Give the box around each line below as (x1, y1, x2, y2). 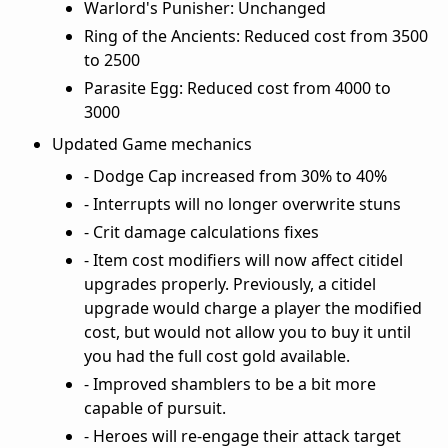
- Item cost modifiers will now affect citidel (84, 248, 403, 271)
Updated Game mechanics (52, 132, 252, 155)
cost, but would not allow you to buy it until (84, 320, 411, 343)
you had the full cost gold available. (84, 344, 350, 367)
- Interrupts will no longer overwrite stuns (84, 192, 401, 215)
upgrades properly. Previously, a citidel (84, 272, 376, 295)
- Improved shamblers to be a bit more (84, 372, 376, 395)
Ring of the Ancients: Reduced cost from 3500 (84, 24, 428, 47)
